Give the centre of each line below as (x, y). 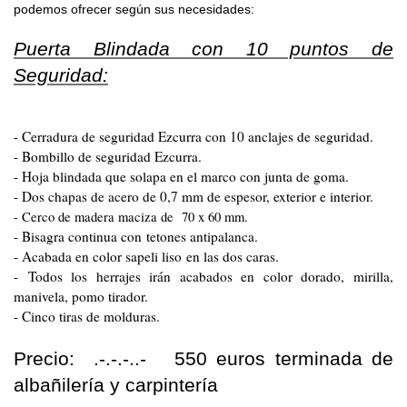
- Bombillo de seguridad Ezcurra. (108, 157)
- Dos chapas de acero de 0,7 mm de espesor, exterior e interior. (194, 197)
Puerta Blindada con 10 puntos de (203, 50)
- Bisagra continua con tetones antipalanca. (136, 237)
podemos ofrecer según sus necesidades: (134, 10)
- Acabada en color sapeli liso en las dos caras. (146, 257)
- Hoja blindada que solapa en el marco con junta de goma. (181, 177)
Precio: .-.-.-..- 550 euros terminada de (203, 359)
